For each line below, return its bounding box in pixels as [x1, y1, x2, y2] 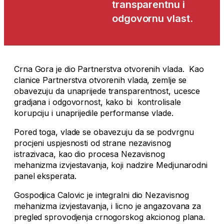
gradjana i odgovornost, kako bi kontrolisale [14, 97, 181, 107]
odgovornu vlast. [112, 12, 193, 25]
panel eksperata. [14, 171, 76, 181]
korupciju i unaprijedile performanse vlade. [14, 108, 173, 118]
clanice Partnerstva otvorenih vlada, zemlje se [14, 75, 187, 85]
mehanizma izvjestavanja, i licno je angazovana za [14, 201, 201, 211]
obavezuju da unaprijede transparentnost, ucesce [14, 86, 200, 96]
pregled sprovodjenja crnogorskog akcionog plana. [14, 212, 205, 222]
